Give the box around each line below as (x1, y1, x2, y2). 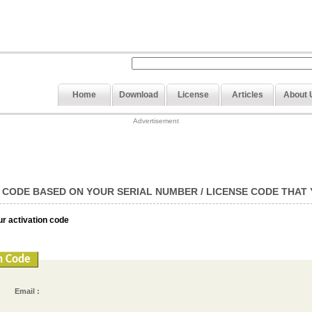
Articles (231, 90, 263, 100)
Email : (15, 287, 40, 295)
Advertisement (133, 117, 179, 125)
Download (119, 90, 158, 100)
